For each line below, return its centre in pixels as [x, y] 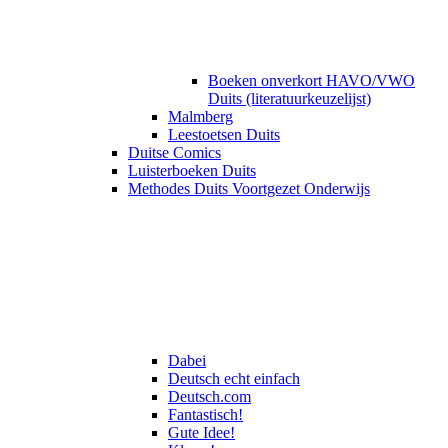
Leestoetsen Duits [224, 135]
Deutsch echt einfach [234, 379]
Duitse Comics [174, 153]
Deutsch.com [209, 397]
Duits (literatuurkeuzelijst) [289, 99]
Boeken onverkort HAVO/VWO [311, 81]
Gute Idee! [201, 433]
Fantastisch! [205, 415]
